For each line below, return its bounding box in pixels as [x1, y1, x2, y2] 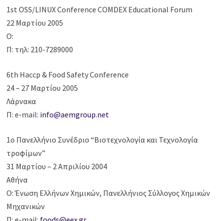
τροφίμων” [6, 148, 46, 158]
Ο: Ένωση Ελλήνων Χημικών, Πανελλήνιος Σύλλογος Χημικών [6, 188, 211, 198]
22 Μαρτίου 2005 [6, 18, 64, 28]
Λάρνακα [6, 96, 37, 107]
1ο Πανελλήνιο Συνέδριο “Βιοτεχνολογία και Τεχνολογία [6, 135, 198, 145]
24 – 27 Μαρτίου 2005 [6, 83, 78, 93]
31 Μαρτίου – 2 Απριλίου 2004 [6, 161, 108, 172]
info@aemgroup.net [40, 110, 110, 120]
